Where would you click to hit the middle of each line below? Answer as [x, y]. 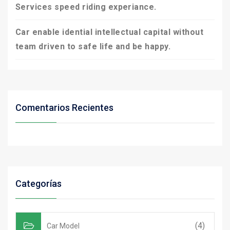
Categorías [39, 184]
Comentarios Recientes [64, 108]
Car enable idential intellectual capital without [110, 32]
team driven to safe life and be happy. [93, 46]
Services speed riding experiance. [86, 7]
